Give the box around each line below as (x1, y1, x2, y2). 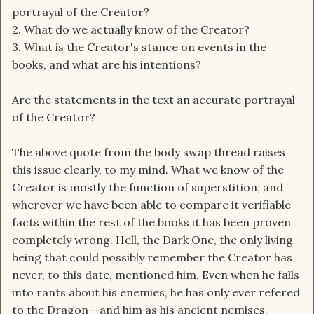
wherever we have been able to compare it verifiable (12, 198, 291, 212)
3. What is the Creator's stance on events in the (12, 40, 266, 55)
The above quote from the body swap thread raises (12, 145, 285, 160)
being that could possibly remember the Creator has (12, 250, 292, 265)
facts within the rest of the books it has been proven (12, 215, 291, 230)
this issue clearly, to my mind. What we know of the (12, 163, 284, 177)
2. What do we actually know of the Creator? (12, 22, 250, 37)
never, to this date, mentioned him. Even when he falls (12, 268, 299, 282)
